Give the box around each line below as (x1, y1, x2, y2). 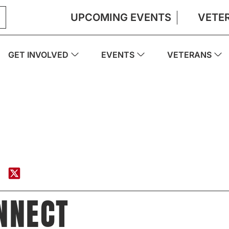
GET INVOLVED (8, 49, 68, 60)
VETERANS (167, 49, 212, 60)
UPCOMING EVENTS (71, 11, 172, 24)
